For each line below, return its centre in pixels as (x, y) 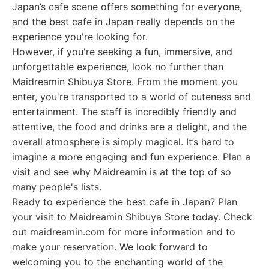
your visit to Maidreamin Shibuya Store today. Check (132, 217)
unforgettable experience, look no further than (118, 67)
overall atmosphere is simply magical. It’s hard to (123, 142)
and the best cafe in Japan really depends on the (123, 22)
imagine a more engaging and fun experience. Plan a (131, 157)
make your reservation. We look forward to (110, 247)
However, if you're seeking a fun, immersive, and (122, 52)
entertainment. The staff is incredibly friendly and (124, 112)
